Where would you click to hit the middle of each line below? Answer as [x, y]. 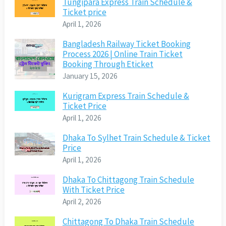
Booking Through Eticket [108, 64]
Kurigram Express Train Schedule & [126, 96]
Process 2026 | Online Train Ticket [122, 54]
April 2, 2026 [82, 202]
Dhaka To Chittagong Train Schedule [128, 180]
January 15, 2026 [90, 76]
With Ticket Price [93, 190]
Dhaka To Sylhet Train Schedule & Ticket [136, 138]
